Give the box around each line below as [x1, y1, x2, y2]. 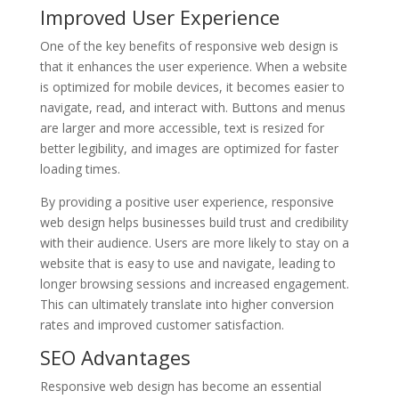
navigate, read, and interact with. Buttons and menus [39, 98, 346, 116]
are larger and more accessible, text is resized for [39, 118, 324, 136]
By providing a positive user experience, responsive [39, 192, 334, 210]
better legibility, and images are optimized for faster [39, 139, 338, 157]
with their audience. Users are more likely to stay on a [39, 233, 349, 251]
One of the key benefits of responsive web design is [39, 37, 338, 54]
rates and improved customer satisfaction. [39, 315, 284, 333]
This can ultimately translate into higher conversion [39, 295, 334, 313]
